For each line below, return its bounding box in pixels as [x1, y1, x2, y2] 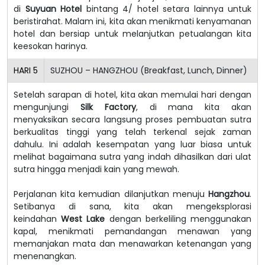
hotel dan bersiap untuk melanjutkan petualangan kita [14, 27, 251, 40]
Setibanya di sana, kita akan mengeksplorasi [14, 200, 251, 212]
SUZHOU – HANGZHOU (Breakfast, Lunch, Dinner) [50, 64, 247, 76]
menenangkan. [14, 250, 76, 262]
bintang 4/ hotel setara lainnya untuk [82, 2, 251, 15]
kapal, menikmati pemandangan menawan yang [14, 225, 251, 237]
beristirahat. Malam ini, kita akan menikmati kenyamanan [14, 15, 251, 27]
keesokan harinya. [14, 40, 88, 52]
